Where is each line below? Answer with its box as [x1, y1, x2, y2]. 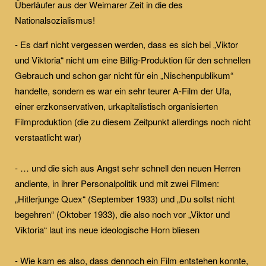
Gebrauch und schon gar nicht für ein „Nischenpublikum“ [15, 68, 233, 81]
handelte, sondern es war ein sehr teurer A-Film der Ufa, [15, 84, 232, 97]
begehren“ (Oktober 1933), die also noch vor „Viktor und [15, 207, 230, 220]
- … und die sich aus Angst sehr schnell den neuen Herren [15, 161, 240, 174]
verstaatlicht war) [15, 130, 81, 143]
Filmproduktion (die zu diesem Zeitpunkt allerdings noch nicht [15, 115, 251, 128]
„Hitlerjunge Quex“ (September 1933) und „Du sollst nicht [15, 192, 235, 205]
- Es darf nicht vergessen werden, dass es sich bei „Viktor [15, 37, 238, 50]
